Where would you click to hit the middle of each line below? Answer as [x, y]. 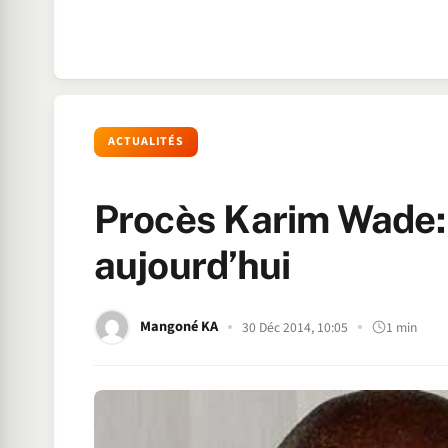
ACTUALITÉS [146, 141]
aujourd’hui [192, 265]
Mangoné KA [178, 326]
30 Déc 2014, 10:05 [294, 327]
